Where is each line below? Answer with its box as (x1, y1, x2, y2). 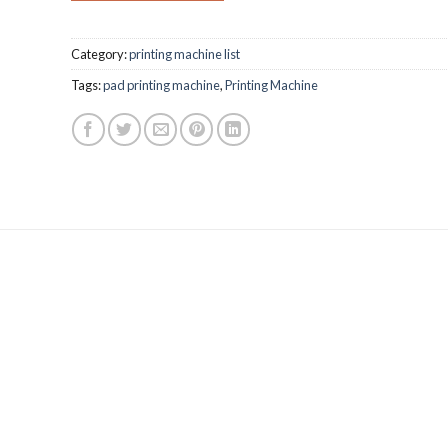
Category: (70, 46, 129, 63)
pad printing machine (102, 77, 220, 94)
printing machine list (128, 46, 240, 63)
